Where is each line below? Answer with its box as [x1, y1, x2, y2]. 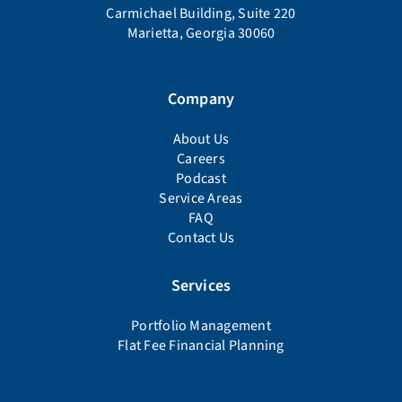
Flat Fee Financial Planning [118, 335, 284, 355]
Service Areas [159, 188, 243, 208]
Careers [177, 148, 225, 169]
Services [170, 274, 232, 297]
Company [167, 87, 235, 110]
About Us [172, 128, 230, 149]
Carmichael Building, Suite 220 [106, 3, 296, 23]
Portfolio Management [131, 315, 271, 336]
